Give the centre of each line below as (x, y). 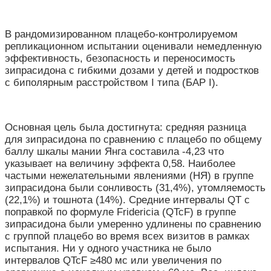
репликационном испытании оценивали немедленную (133, 46)
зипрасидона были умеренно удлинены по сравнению (133, 224)
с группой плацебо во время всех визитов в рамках (127, 236)
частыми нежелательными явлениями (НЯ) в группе (129, 175)
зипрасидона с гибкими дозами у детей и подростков (132, 70)
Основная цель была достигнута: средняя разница (126, 127)
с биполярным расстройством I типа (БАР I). (113, 82)
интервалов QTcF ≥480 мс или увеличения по (113, 260)
